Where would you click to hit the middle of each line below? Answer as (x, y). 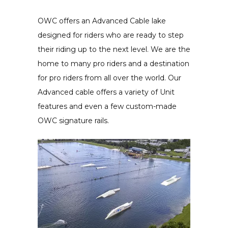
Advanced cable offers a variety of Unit (106, 92)
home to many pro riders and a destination (113, 64)
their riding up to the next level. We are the (114, 50)
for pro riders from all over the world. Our (109, 78)
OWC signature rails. (73, 121)
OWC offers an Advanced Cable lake (102, 21)
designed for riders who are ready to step (111, 35)
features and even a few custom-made (107, 107)
